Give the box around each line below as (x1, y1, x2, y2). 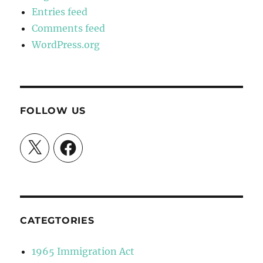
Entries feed (32, 6, 88, 18)
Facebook (58, 137, 103, 149)
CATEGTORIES (20, 215, 95, 227)
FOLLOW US (20, 105, 86, 117)
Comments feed (32, 22, 106, 35)
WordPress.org (32, 39, 100, 51)
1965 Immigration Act (32, 245, 135, 258)
